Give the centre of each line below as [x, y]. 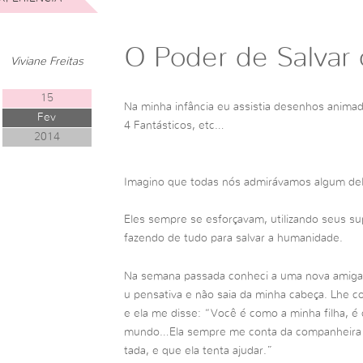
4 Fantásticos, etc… [174, 126]
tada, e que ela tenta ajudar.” [198, 350]
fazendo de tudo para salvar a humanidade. [233, 238]
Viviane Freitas [47, 61]
